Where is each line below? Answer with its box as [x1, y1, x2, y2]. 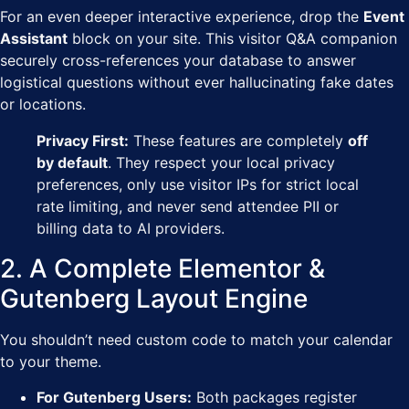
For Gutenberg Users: [37, 387, 192, 406]
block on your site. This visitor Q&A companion [68, 29, 397, 48]
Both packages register [192, 387, 357, 406]
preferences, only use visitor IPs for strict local [37, 175, 359, 194]
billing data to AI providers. [37, 219, 225, 238]
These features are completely [129, 131, 348, 151]
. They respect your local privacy [108, 153, 335, 173]
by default [37, 153, 108, 173]
